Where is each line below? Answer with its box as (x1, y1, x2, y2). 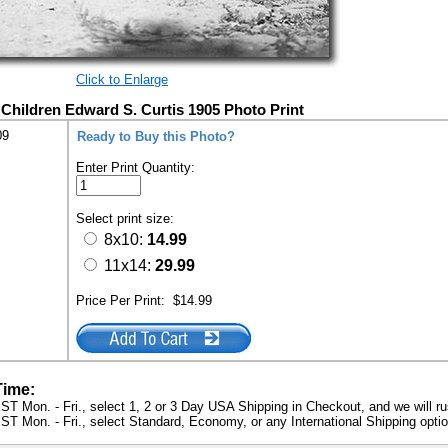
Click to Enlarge (76, 72, 168, 87)
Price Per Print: (76, 293, 173, 308)
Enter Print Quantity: (76, 160, 195, 175)
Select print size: (76, 211, 178, 226)
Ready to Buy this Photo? (77, 129, 235, 144)
